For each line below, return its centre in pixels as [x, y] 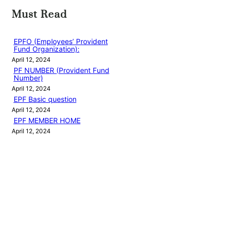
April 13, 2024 [31, 153]
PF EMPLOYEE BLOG [41, 206]
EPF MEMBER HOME [47, 121]
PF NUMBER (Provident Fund [61, 70]
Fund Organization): [46, 49]
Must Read [39, 15]
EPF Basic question [45, 99]
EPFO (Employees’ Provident [61, 42]
